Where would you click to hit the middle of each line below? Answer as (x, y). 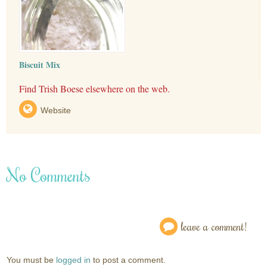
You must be (32, 260)
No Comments (49, 175)
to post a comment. (128, 260)
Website (56, 110)
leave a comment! (214, 226)
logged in (74, 260)
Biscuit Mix (40, 65)
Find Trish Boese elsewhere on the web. (95, 89)
